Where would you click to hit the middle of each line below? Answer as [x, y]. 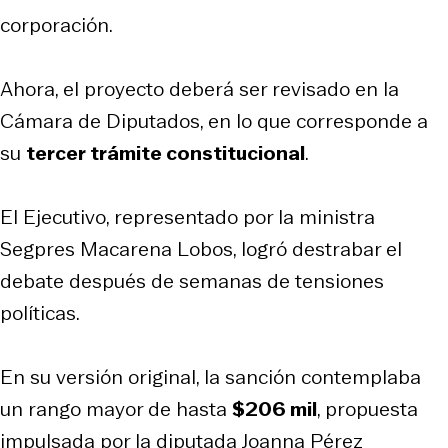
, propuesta [367, 408]
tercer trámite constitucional [165, 152]
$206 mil [274, 408]
